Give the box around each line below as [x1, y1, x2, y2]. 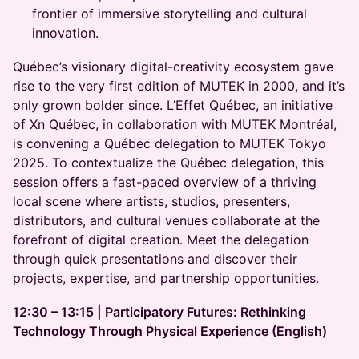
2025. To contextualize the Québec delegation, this [13, 155, 324, 171]
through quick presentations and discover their [13, 251, 297, 267]
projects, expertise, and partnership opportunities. [13, 270, 319, 286]
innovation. [32, 25, 99, 41]
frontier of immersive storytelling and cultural [32, 6, 307, 22]
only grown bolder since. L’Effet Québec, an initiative [13, 97, 333, 113]
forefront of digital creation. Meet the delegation [13, 232, 309, 248]
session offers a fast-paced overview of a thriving [13, 174, 317, 190]
